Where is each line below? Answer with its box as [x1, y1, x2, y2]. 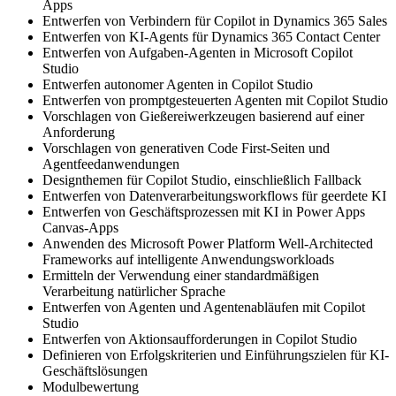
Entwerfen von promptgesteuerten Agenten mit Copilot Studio [42, 92, 388, 108]
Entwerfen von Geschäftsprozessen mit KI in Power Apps [42, 203, 365, 219]
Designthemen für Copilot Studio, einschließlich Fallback [42, 171, 362, 187]
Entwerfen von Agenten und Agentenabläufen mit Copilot [42, 299, 365, 315]
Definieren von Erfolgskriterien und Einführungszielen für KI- [42, 346, 389, 362]
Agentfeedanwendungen [42, 156, 179, 171]
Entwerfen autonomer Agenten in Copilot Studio [42, 76, 313, 92]
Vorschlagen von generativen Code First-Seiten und [42, 140, 330, 156]
